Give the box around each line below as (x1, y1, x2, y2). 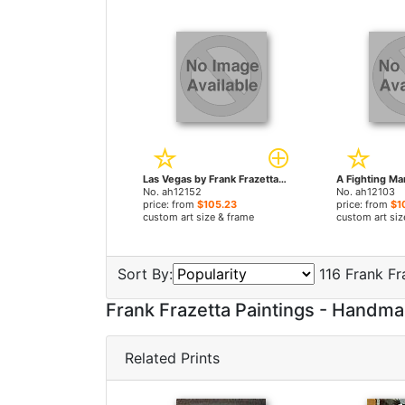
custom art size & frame (143, 211, 254, 223)
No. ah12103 (335, 185, 395, 198)
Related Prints (125, 349, 220, 367)
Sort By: (118, 265, 173, 283)
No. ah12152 (143, 185, 202, 198)
